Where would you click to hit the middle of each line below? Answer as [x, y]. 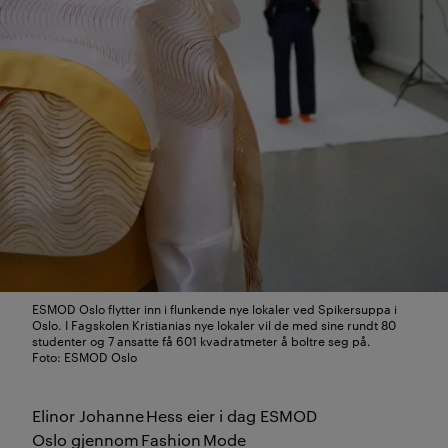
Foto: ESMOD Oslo [84, 355]
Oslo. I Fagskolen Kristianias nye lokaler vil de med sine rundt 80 [214, 323]
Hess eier [182, 415]
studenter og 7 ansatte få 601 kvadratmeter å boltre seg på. [201, 339]
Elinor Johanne [89, 415]
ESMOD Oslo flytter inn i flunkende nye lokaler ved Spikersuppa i [214, 307]
